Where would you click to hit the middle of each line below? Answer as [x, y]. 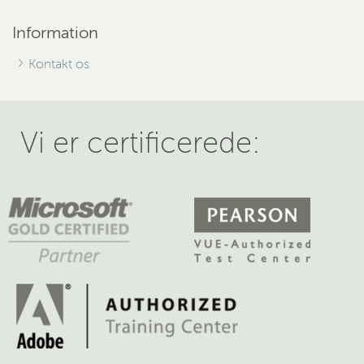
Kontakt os [59, 64]
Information [55, 33]
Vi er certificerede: [141, 143]
